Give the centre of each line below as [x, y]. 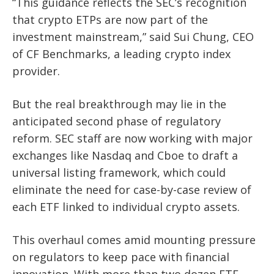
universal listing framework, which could [119, 173]
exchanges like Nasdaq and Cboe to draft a [125, 156]
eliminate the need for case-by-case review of [132, 190]
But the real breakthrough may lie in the [119, 104]
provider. [36, 71]
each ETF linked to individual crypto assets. [126, 207]
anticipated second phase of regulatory [117, 121]
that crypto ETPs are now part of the [110, 20]
